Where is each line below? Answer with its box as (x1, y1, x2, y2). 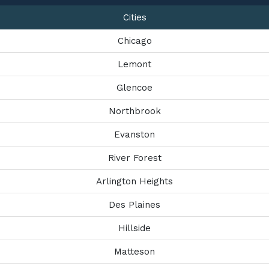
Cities (122, 12, 147, 23)
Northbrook (108, 106, 161, 116)
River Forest (107, 153, 162, 163)
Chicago (117, 35, 152, 46)
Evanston (114, 129, 155, 140)
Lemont (118, 59, 151, 70)
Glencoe (116, 82, 153, 93)
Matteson (114, 246, 155, 257)
